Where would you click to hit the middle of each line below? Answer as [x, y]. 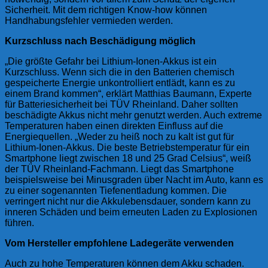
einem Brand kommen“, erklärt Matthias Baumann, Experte [128, 93]
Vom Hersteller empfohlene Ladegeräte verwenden [119, 243]
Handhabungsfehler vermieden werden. [89, 20]
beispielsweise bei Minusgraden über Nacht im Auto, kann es [134, 179]
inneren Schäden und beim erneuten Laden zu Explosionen [131, 212]
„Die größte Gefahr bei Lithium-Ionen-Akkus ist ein [111, 61]
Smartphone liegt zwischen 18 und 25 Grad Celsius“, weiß [128, 158]
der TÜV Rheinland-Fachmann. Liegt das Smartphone [119, 169]
